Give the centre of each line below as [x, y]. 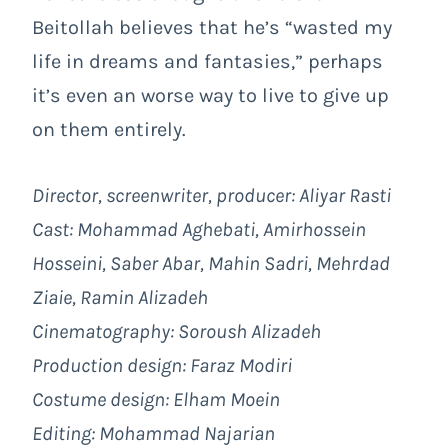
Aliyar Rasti [345, 195]
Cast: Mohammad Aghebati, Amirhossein [199, 229]
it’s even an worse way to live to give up [210, 95]
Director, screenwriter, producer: [165, 195]
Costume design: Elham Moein [156, 399]
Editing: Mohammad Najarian [153, 433]
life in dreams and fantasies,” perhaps [207, 61]
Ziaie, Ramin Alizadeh [120, 297]
